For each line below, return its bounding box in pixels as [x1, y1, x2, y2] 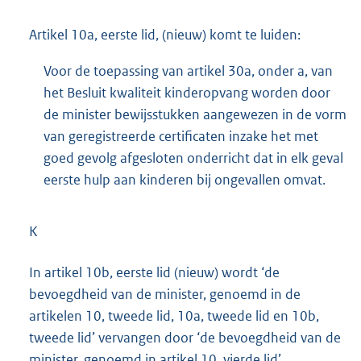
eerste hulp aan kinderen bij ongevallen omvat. [44, 171, 326, 189]
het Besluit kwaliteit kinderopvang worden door [44, 84, 330, 102]
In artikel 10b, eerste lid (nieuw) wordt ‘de [29, 263, 280, 281]
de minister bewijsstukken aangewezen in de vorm [44, 106, 346, 124]
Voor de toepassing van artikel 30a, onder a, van [44, 62, 333, 81]
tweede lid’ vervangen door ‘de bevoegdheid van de [29, 328, 341, 346]
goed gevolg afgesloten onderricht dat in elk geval [44, 149, 343, 168]
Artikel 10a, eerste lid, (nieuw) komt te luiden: [29, 25, 301, 44]
